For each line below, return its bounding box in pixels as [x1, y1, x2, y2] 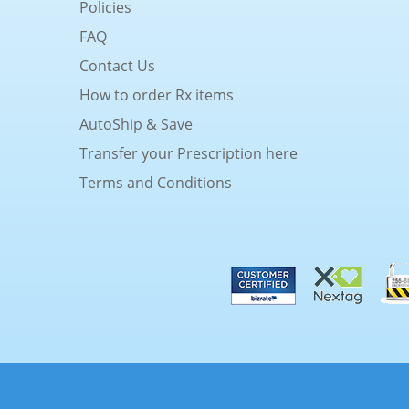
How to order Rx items [79, 85, 234, 106]
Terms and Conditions [79, 173, 232, 194]
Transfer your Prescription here [79, 143, 298, 164]
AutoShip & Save [79, 114, 193, 135]
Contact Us [79, 56, 155, 77]
